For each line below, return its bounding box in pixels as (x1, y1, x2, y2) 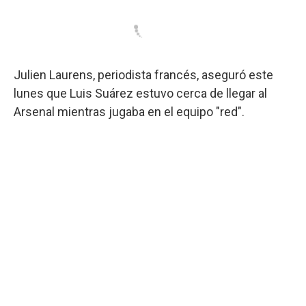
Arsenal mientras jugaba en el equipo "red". (14, 104, 245, 119)
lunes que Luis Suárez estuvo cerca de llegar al (14, 85, 267, 100)
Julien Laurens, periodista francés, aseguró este (14, 67, 273, 82)
